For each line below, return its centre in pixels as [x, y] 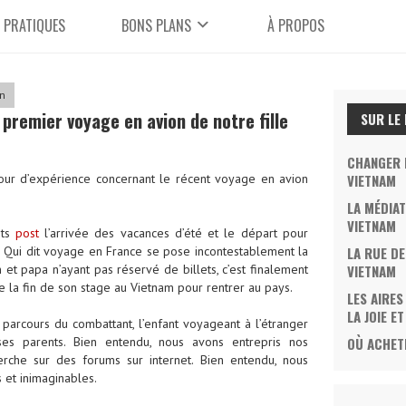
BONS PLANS [156, 25]
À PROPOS [296, 25]
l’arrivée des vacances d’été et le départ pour [174, 232]
